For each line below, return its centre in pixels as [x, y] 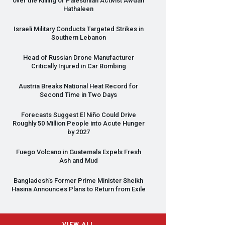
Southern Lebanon [78, 37]
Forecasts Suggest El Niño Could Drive [78, 115]
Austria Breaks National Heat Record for [78, 86]
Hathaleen [78, 9]
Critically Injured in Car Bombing [78, 66]
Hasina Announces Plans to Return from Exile [78, 189]
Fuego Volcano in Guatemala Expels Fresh [78, 152]
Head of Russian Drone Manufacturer [78, 57]
